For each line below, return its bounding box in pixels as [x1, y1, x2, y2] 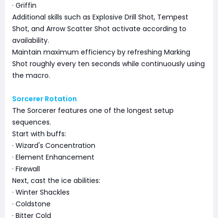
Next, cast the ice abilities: [12, 176, 100, 186]
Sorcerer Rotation [12, 94, 77, 104]
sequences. [12, 117, 51, 127]
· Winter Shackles [12, 187, 70, 198]
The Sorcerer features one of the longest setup [12, 106, 174, 116]
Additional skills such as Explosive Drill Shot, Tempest [12, 12, 188, 22]
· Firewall [12, 164, 40, 174]
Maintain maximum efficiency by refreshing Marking [12, 47, 190, 57]
